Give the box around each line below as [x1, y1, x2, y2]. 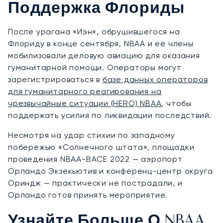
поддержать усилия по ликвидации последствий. [8, 111, 212, 120]
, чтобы [161, 99, 192, 109]
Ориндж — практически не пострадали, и [8, 178, 183, 188]
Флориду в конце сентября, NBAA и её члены [8, 39, 194, 49]
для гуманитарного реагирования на [8, 87, 162, 97]
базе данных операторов [102, 75, 208, 85]
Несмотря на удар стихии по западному [8, 130, 175, 140]
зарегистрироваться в [8, 75, 103, 85]
